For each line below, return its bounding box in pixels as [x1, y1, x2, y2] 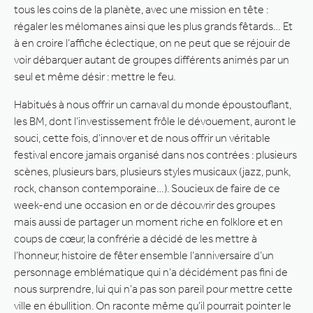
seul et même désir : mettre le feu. [14, 69, 175, 83]
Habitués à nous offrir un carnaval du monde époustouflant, [14, 97, 291, 111]
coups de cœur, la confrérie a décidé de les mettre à [14, 231, 257, 245]
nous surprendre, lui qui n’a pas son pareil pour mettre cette [14, 282, 293, 296]
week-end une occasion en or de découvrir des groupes [14, 198, 275, 212]
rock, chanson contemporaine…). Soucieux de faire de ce [14, 181, 280, 195]
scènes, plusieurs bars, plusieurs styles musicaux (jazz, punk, [14, 164, 291, 178]
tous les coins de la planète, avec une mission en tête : [14, 2, 268, 16]
